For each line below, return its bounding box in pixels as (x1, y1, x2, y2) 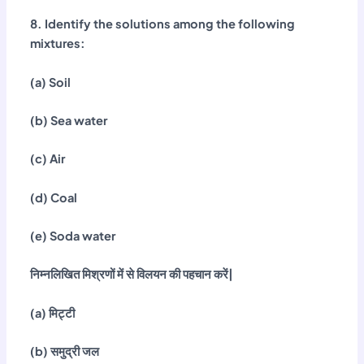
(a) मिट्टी (30, 305, 76, 320)
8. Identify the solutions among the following (30, 16, 296, 32)
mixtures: (30, 36, 86, 51)
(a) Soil (30, 74, 71, 89)
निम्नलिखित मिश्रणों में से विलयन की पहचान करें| (30, 266, 234, 282)
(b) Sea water (30, 112, 108, 128)
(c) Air (30, 151, 66, 167)
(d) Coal (30, 189, 78, 205)
